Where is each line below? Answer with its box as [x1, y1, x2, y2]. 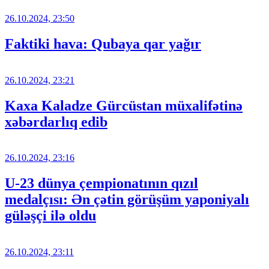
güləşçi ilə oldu [5, 208, 96, 224]
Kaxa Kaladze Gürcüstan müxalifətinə [5, 97, 243, 113]
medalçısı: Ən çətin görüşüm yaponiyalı [5, 192, 249, 208]
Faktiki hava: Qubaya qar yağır [5, 35, 201, 52]
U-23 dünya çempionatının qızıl [5, 175, 198, 192]
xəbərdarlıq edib [5, 113, 107, 130]
